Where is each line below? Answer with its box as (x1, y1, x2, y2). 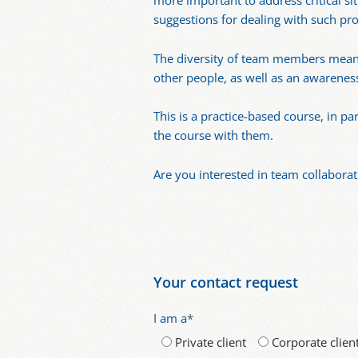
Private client (175, 334, 246, 352)
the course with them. (153, 127, 273, 145)
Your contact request (153, 272, 298, 292)
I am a (153, 310, 187, 328)
